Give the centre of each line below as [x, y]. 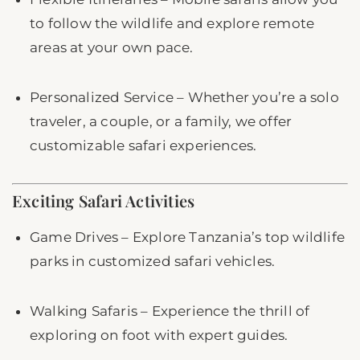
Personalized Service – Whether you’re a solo [184, 98]
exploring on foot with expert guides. [159, 335]
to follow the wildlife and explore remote [172, 24]
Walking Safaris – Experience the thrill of [170, 311]
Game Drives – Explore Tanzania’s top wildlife [188, 237]
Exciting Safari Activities [104, 201]
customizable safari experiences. [143, 146]
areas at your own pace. [112, 48]
